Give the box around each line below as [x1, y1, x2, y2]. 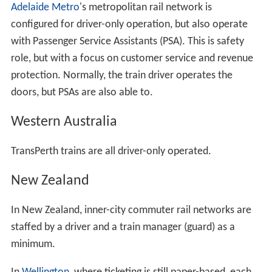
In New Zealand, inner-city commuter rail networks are [10, 204, 251, 216]
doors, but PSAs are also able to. [10, 87, 153, 99]
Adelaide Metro [10, 2, 80, 14]
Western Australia [10, 114, 117, 129]
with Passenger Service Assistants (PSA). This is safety [10, 36, 244, 48]
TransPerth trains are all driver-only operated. [10, 145, 211, 157]
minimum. [10, 238, 55, 250]
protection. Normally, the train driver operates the [10, 70, 233, 82]
